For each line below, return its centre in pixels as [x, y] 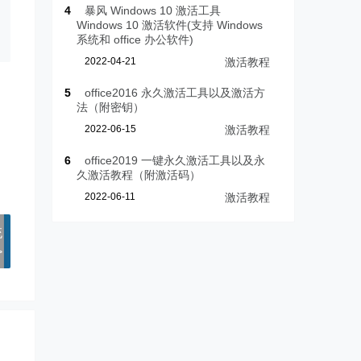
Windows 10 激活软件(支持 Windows [170, 25]
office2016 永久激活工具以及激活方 [175, 93]
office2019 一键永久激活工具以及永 [175, 161]
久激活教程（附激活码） [139, 175]
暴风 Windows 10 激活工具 [153, 11]
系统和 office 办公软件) [135, 40]
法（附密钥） [111, 108]
